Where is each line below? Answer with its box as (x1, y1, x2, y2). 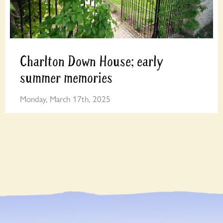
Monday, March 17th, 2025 (20, 92, 111, 105)
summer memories (20, 69, 113, 88)
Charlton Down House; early (20, 52, 163, 71)
